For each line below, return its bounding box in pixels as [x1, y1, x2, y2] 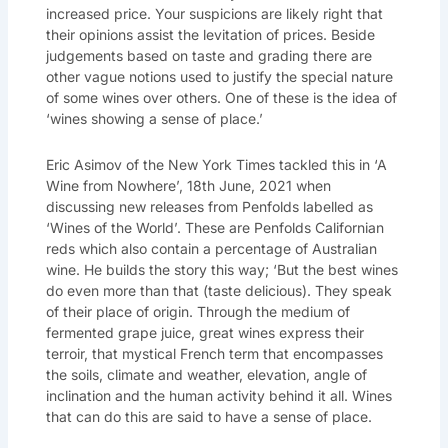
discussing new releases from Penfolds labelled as [45, 197, 373, 215]
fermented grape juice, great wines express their [45, 323, 364, 341]
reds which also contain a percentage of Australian [45, 239, 377, 257]
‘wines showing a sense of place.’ [45, 110, 263, 128]
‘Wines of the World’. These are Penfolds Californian [45, 218, 384, 236]
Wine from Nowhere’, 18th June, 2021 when [45, 176, 331, 194]
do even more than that [45, 281, 199, 299]
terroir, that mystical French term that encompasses [45, 344, 383, 362]
